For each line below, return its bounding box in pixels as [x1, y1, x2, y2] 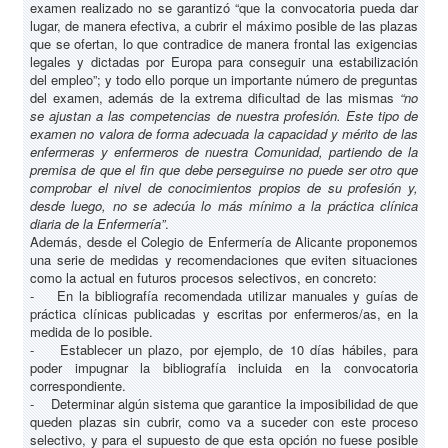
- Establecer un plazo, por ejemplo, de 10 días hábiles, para [30, 340, 418, 360]
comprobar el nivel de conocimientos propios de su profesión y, [30, 178, 418, 198]
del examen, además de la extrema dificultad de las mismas [30, 88, 400, 108]
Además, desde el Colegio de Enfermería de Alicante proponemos [30, 232, 418, 252]
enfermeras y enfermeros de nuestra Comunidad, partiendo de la [30, 142, 418, 162]
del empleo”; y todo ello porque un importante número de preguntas [30, 70, 418, 90]
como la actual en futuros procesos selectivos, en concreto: [30, 268, 377, 288]
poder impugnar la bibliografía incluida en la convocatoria [30, 358, 418, 378]
